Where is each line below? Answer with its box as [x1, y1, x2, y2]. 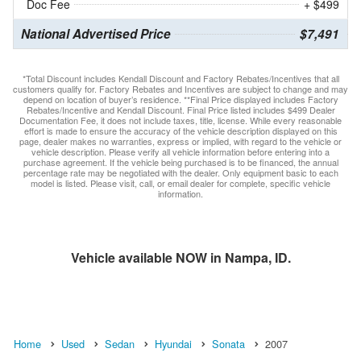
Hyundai [155, 335, 192, 351]
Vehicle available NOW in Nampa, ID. [70, 247, 291, 267]
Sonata [212, 335, 245, 351]
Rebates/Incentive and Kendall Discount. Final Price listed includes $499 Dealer [26, 102, 335, 116]
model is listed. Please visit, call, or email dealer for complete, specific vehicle [31, 176, 330, 189]
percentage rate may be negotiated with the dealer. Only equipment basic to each [23, 165, 338, 179]
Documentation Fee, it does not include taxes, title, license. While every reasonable [19, 113, 342, 127]
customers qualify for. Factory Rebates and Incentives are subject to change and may [13, 81, 348, 95]
